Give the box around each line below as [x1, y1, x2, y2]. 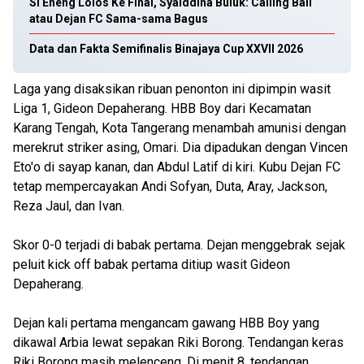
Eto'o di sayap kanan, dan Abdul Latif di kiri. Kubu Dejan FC [13, 159, 340, 175]
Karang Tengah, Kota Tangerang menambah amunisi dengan [13, 120, 346, 136]
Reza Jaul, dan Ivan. [13, 198, 128, 214]
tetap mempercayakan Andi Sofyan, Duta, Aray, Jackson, [13, 179, 327, 194]
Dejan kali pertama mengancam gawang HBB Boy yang [13, 315, 319, 331]
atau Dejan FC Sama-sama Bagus [29, 12, 208, 25]
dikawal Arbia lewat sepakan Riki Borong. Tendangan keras [13, 335, 344, 350]
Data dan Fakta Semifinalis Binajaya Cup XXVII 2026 [29, 42, 303, 55]
